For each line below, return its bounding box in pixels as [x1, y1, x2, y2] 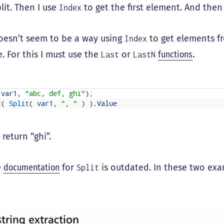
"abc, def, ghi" [25, 89, 85, 97]
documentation [3, 162, 60, 173]
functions [158, 49, 193, 60]
